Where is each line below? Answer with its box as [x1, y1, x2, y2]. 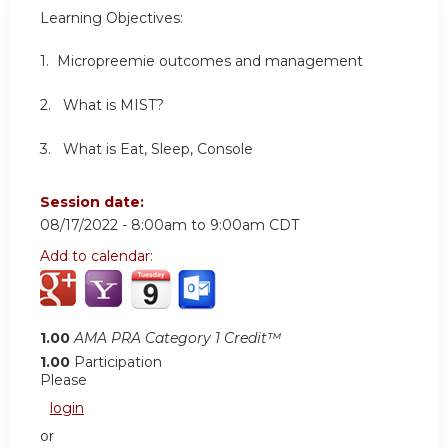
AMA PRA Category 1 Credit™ [74, 329, 281, 348]
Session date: [40, 193, 148, 212]
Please [40, 371, 87, 390]
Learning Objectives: [40, 8, 183, 27]
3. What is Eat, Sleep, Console [40, 139, 253, 158]
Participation [74, 353, 162, 372]
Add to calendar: [40, 247, 157, 266]
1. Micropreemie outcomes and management [40, 52, 363, 71]
